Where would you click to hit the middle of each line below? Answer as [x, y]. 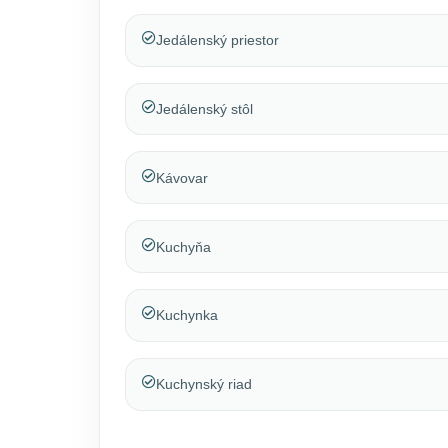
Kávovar [181, 177]
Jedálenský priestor [217, 40]
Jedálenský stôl [204, 109]
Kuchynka [186, 315]
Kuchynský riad [203, 384]
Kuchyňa [183, 246]
